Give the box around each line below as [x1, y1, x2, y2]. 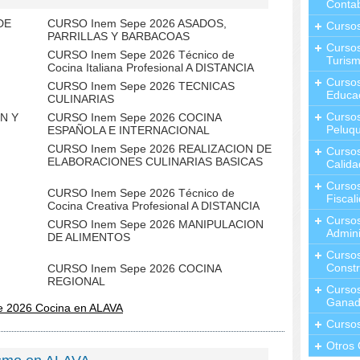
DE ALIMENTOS [47, 231, 130, 243]
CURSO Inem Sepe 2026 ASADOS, [47, 17, 227, 30]
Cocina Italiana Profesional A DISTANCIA [47, 61, 254, 74]
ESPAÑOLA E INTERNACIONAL [47, 124, 210, 137]
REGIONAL [47, 275, 105, 288]
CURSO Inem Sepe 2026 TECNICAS [47, 80, 235, 92]
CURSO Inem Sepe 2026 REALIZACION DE [47, 142, 272, 155]
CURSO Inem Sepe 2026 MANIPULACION [47, 218, 264, 231]
